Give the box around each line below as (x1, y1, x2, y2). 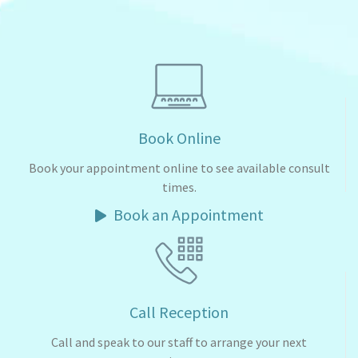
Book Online (137, 128, 221, 149)
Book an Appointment (109, 205, 264, 225)
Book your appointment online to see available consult (28, 160, 330, 177)
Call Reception (129, 302, 229, 323)
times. (161, 179, 197, 196)
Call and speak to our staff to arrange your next (51, 334, 307, 351)
